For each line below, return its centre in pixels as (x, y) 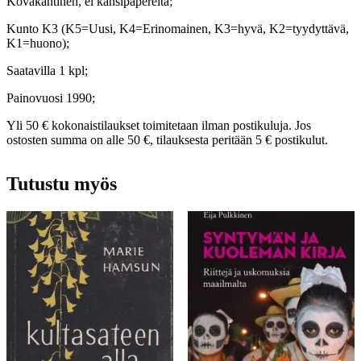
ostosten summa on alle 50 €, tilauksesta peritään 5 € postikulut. (167, 139)
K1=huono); (38, 43)
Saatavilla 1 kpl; (47, 70)
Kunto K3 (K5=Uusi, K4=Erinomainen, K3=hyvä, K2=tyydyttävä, (178, 28)
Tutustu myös (62, 183)
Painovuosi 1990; (51, 98)
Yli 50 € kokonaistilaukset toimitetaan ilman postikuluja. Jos (159, 125)
